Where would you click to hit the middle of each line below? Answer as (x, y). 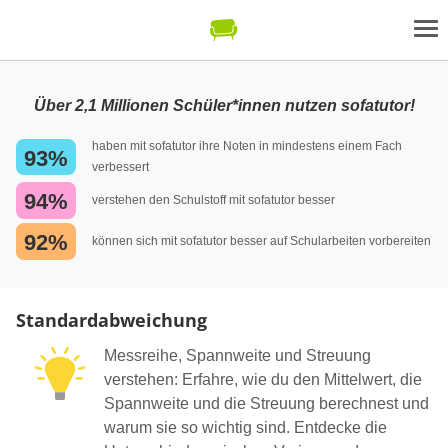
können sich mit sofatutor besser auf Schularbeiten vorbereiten (261, 240)
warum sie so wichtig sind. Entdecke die (245, 427)
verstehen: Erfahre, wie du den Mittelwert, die (263, 379)
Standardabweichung (111, 319)
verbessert (120, 167)
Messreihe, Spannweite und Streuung (237, 355)
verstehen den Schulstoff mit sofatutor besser (213, 199)
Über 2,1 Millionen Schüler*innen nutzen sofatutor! (224, 105)
